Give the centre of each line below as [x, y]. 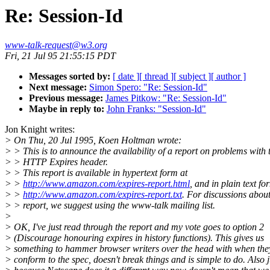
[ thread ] [156, 77]
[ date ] [126, 77]
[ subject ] [192, 77]
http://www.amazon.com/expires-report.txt [102, 195]
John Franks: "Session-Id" [156, 109]
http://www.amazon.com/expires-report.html [106, 184]
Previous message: [66, 98]
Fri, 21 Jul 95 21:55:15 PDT [60, 56]
